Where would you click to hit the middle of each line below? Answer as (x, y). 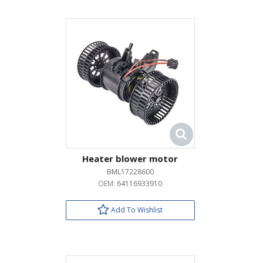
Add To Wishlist (136, 210)
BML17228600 (130, 172)
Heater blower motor (130, 159)
